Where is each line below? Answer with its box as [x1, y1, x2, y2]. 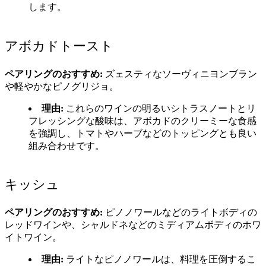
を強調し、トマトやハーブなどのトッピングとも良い [28, 128, 256, 138]
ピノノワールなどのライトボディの [103, 207, 257, 218]
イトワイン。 [5, 232, 62, 243]
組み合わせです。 [28, 140, 104, 151]
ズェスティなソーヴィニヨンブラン [103, 68, 257, 79]
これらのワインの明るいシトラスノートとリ [64, 103, 256, 113]
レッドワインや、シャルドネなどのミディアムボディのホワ [5, 220, 261, 230]
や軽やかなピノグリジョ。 [5, 81, 119, 91]
